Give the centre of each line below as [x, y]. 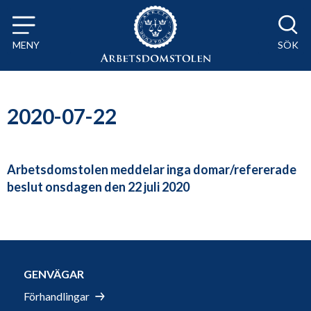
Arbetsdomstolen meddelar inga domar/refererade [152, 170]
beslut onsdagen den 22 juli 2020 [98, 187]
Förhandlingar [57, 296]
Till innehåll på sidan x [68, 18]
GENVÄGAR [54, 274]
